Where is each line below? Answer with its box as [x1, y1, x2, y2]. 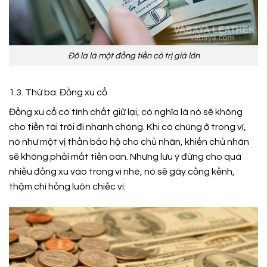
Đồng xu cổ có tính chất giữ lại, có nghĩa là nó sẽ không [9, 107, 243, 117]
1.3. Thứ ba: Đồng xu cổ [9, 87, 107, 97]
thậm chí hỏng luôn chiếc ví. [9, 181, 126, 191]
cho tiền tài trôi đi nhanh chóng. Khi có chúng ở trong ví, [9, 122, 246, 132]
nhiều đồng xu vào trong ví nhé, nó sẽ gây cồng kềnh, [9, 166, 235, 176]
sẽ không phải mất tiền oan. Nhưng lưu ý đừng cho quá [9, 151, 241, 162]
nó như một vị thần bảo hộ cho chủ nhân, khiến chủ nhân [9, 136, 249, 147]
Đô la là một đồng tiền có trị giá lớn [67, 51, 200, 60]
